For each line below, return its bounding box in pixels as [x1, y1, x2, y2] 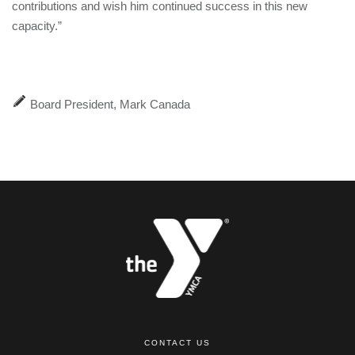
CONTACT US [144, 338, 211, 347]
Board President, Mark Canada [27, 97, 190, 111]
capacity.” [12, 19, 62, 32]
